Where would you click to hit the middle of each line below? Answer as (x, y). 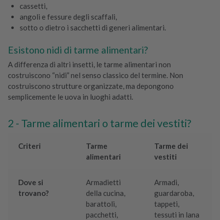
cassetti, (33, 6)
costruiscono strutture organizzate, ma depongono (91, 86)
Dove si (31, 182)
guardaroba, (174, 193)
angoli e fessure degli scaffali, (68, 17)
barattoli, (101, 204)
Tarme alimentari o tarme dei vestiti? (106, 124)
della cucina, (106, 193)
